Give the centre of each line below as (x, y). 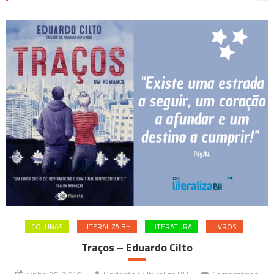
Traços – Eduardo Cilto (137, 248)
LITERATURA (172, 227)
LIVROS (224, 227)
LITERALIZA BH (107, 227)
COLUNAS (47, 227)
